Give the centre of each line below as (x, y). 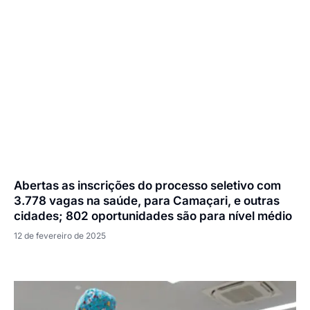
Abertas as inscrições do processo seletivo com (147, 185)
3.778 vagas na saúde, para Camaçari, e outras (147, 200)
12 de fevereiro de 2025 (60, 235)
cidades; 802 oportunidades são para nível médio (153, 216)
